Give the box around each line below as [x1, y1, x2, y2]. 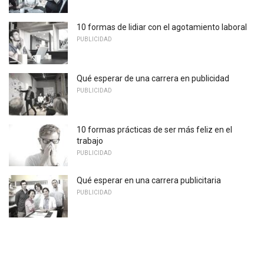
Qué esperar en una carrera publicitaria [77, 176, 221, 186]
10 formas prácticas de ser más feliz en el [77, 124, 232, 134]
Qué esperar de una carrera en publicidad [77, 74, 229, 84]
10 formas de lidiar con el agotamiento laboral [77, 22, 247, 32]
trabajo [77, 136, 103, 146]
